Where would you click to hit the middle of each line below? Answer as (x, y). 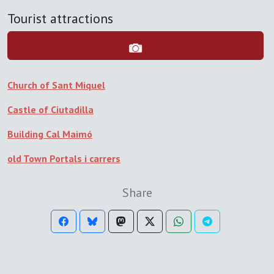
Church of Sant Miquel (56, 85)
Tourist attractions (60, 19)
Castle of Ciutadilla (50, 110)
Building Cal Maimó (50, 134)
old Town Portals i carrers (64, 159)
